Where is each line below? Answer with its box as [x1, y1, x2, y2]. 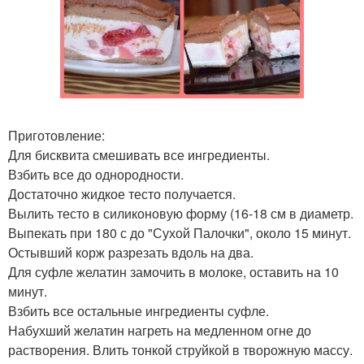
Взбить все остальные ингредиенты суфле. [8, 301, 269, 320]
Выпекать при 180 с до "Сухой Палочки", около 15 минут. [8, 223, 351, 242]
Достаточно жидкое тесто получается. [8, 184, 236, 203]
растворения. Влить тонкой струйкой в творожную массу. [8, 340, 353, 359]
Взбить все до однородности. [8, 165, 184, 184]
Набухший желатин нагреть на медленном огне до [8, 321, 311, 340]
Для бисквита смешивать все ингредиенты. [8, 145, 270, 164]
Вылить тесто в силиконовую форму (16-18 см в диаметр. [8, 204, 353, 223]
